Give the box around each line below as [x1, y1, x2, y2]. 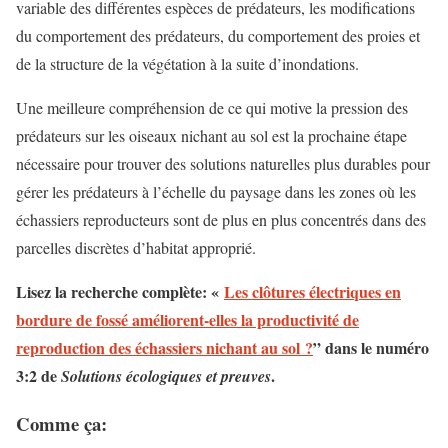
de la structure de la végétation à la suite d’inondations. [16, 52, 359, 74]
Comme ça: [16, 410, 107, 438]
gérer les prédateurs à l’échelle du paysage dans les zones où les [16, 180, 416, 202]
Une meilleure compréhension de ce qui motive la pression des [16, 96, 408, 118]
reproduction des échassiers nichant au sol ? [16, 335, 313, 359]
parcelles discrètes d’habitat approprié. [16, 236, 256, 258]
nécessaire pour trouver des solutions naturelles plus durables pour [16, 152, 430, 174]
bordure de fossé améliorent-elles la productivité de [16, 307, 359, 331]
